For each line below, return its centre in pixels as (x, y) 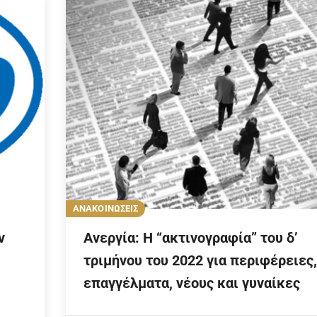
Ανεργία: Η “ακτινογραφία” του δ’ (191, 238)
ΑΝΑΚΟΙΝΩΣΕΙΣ (106, 209)
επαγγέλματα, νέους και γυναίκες (192, 283)
